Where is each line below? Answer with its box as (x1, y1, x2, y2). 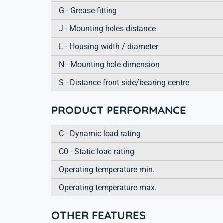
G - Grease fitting (59, 5, 117, 15)
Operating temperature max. (59, 182, 157, 192)
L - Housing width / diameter (59, 41, 158, 51)
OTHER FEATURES (51, 208, 146, 222)
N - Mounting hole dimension (59, 59, 160, 69)
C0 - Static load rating (59, 146, 134, 156)
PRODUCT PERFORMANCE (51, 103, 186, 117)
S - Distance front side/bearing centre (59, 77, 189, 87)
